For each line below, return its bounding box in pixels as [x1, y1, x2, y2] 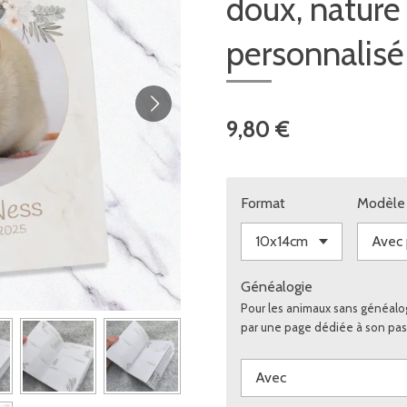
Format [241, 194, 285, 212]
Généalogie [241, 277, 313, 295]
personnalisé [226, 32, 404, 74]
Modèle [356, 194, 405, 212]
